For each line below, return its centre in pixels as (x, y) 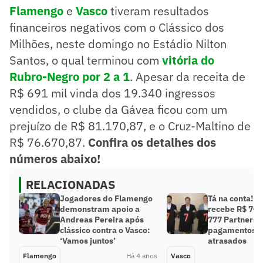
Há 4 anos (142, 255)
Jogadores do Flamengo (106, 198)
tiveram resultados (158, 11)
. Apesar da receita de (188, 76)
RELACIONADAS (70, 184)
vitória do (188, 60)
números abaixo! (55, 159)
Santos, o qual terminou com (86, 60)
